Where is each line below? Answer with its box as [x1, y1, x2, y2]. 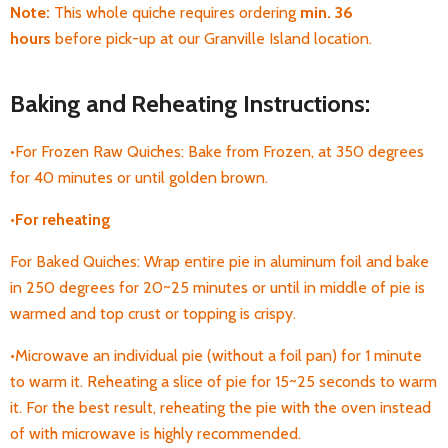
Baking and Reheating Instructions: [10, 89, 370, 118]
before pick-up [51, 29, 156, 48]
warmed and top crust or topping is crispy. [10, 304, 296, 323]
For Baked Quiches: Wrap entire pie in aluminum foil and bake [10, 252, 429, 271]
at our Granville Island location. [160, 29, 376, 48]
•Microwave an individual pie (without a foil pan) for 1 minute [10, 346, 422, 365]
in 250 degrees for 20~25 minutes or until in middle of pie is [10, 278, 425, 297]
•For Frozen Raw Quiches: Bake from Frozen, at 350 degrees [10, 142, 424, 161]
